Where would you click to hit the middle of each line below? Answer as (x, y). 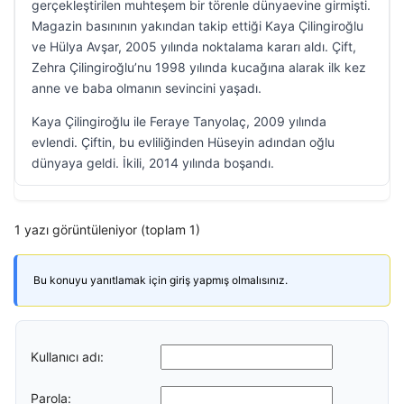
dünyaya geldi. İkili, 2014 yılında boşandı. (153, 163)
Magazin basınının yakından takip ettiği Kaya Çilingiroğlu (197, 26)
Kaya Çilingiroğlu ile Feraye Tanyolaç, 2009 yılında (179, 121)
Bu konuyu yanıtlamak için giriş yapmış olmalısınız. (161, 280)
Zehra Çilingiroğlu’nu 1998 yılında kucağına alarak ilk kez (199, 67)
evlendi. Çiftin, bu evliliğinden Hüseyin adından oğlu (183, 142)
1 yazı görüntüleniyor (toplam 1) (107, 230)
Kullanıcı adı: (67, 356)
